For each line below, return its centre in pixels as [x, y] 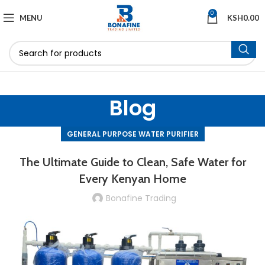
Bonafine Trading [141, 198]
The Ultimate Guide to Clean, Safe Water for [132, 162]
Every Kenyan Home [132, 179]
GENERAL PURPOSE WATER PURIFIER [132, 134]
